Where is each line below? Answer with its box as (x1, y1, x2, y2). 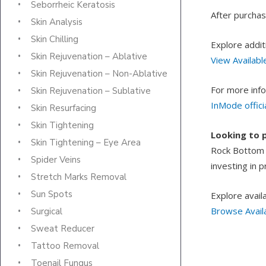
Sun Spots (31, 188, 72, 201)
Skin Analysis (31, 16, 83, 28)
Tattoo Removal (31, 240, 99, 252)
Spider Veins (31, 154, 81, 166)
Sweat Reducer (31, 223, 94, 235)
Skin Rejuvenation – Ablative (31, 50, 147, 63)
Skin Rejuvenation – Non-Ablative (31, 68, 167, 80)
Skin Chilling (31, 33, 78, 46)
